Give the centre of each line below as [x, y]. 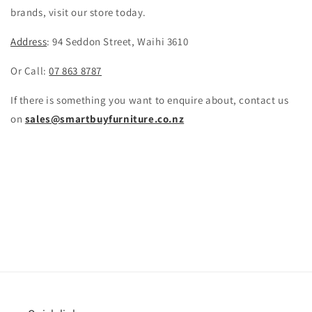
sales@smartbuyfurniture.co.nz [104, 119]
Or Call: [30, 71]
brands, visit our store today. [79, 13]
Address [29, 42]
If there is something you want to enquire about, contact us [150, 100]
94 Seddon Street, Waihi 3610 [120, 42]
